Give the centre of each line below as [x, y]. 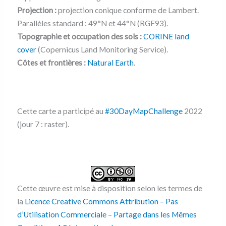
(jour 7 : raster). [43, 124]
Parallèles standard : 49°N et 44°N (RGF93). [92, 23]
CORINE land [166, 36]
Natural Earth [110, 62]
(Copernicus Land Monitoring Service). [102, 49]
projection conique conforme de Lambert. [127, 10]
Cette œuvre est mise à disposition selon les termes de [109, 188]
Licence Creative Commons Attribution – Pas [101, 201]
